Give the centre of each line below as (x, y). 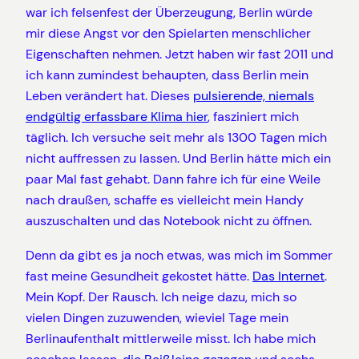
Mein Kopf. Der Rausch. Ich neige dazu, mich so (161, 296)
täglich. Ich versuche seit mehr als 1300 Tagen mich (176, 138)
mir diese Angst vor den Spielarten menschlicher (168, 34)
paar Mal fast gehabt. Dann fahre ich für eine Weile (173, 179)
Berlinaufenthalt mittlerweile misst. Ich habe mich (171, 338)
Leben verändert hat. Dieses (109, 96)
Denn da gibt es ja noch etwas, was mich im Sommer (179, 255)
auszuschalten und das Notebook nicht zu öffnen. (169, 221)
